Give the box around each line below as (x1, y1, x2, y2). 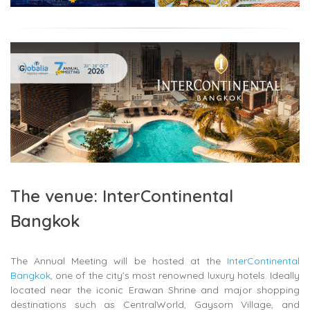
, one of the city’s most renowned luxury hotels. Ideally (51, 269, 300, 282)
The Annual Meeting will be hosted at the (10, 255, 227, 268)
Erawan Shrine (128, 284, 196, 297)
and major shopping (195, 284, 300, 297)
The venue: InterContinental (10, 185, 233, 207)
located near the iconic (10, 284, 129, 297)
